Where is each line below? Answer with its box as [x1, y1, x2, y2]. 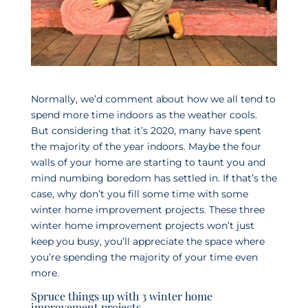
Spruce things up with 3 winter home [30, 288, 212, 303]
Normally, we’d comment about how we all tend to [30, 92, 276, 105]
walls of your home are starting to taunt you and [30, 155, 265, 168]
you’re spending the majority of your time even [30, 250, 258, 263]
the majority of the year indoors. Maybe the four [30, 140, 261, 153]
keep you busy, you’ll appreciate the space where [30, 234, 265, 247]
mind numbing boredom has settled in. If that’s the [30, 171, 277, 184]
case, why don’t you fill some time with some [30, 187, 248, 200]
